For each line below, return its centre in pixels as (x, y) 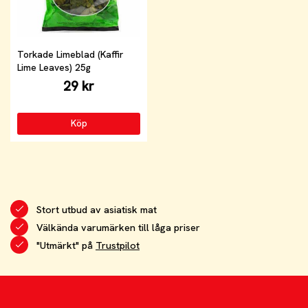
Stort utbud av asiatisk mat (97, 210)
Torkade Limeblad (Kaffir (70, 54)
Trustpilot (118, 246)
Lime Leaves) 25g (54, 67)
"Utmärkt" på (66, 246)
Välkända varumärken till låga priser (118, 228)
